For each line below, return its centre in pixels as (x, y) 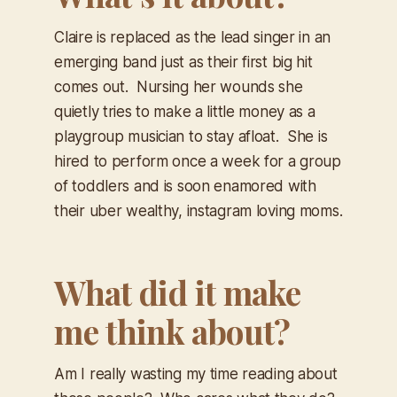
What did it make (178, 292)
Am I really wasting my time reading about (196, 374)
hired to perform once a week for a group (198, 162)
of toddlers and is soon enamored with (185, 187)
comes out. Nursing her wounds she (179, 87)
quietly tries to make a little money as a (185, 112)
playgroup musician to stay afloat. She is (191, 137)
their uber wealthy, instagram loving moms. (198, 211)
